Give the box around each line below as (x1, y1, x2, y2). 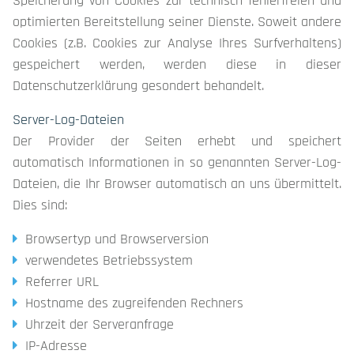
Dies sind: (13, 196, 67, 214)
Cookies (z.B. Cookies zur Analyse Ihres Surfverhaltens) (13, 34, 341, 52)
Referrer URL (25, 273, 99, 291)
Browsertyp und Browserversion (25, 230, 209, 248)
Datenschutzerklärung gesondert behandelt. (13, 77, 264, 95)
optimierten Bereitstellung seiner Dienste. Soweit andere (13, 13, 341, 31)
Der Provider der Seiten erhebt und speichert (13, 132, 341, 150)
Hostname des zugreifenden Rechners (25, 294, 243, 312)
